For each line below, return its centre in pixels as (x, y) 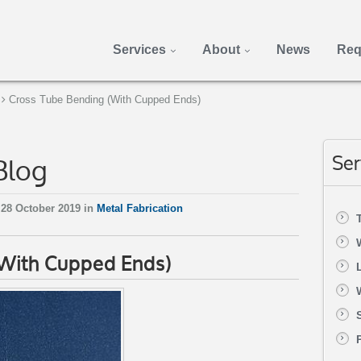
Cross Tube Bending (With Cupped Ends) (105, 100)
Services (139, 50)
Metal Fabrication (140, 208)
